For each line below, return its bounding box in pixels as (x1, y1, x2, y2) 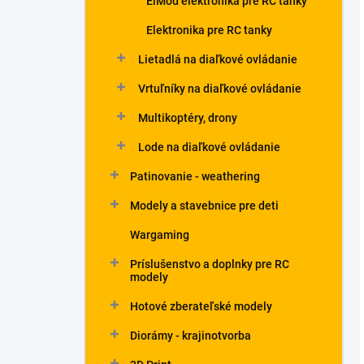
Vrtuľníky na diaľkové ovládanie (138, 82, 301, 95)
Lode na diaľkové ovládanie (138, 141, 280, 154)
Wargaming (130, 228, 189, 241)
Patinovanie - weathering (130, 170, 260, 183)
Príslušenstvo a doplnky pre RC (130, 258, 289, 271)
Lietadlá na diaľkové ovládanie (138, 53, 297, 66)
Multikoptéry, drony (138, 111, 237, 124)
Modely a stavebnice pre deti (130, 199, 279, 212)
